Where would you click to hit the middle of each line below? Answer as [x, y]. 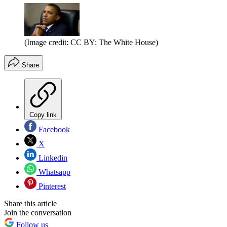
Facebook [53, 130]
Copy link [43, 115]
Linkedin [52, 158]
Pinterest [51, 186]
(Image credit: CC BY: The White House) [91, 43]
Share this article [30, 204]
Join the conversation [38, 213]
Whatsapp [53, 172]
